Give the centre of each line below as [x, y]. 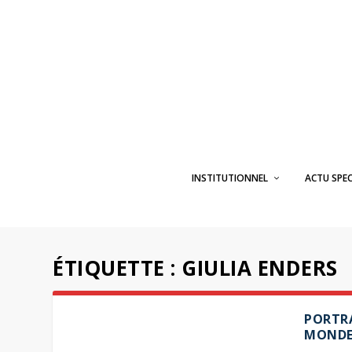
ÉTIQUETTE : [117, 268]
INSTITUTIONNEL [229, 178]
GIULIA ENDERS [260, 268]
